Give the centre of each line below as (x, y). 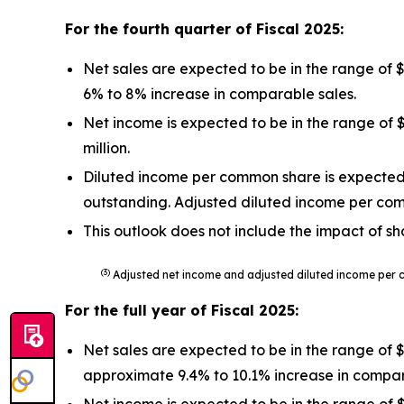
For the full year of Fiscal (162, 310)
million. (106, 148)
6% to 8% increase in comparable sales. (220, 94)
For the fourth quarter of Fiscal (184, 29)
